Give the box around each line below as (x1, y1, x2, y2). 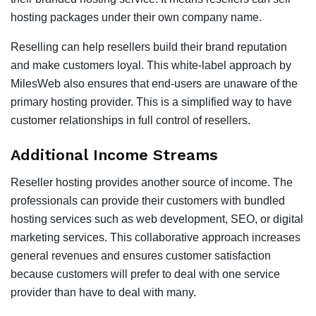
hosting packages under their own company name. (11, 11, 262, 23)
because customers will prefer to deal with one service (11, 267, 280, 280)
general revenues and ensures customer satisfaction (11, 249, 271, 262)
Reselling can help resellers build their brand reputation (11, 40, 287, 53)
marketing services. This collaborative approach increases (11, 231, 300, 243)
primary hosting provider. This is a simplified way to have (11, 95, 292, 108)
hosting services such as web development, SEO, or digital (11, 212, 303, 225)
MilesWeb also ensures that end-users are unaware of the (11, 77, 298, 90)
